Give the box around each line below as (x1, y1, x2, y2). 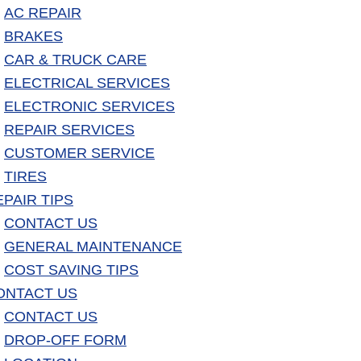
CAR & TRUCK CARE (4, 52, 147, 68)
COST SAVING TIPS (4, 262, 139, 279)
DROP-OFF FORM (4, 332, 127, 349)
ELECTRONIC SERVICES (4, 98, 175, 115)
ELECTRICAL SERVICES (4, 75, 170, 92)
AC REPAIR (4, 5, 81, 22)
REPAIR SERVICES (4, 122, 135, 139)
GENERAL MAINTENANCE (4, 239, 182, 255)
